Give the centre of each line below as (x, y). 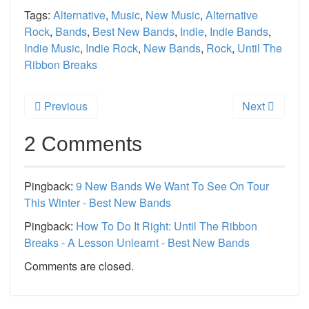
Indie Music (52, 48)
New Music (173, 15)
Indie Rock (112, 48)
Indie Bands (239, 32)
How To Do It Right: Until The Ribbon (167, 226)
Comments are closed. (79, 266)
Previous (64, 106)
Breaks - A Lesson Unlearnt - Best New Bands (137, 243)
